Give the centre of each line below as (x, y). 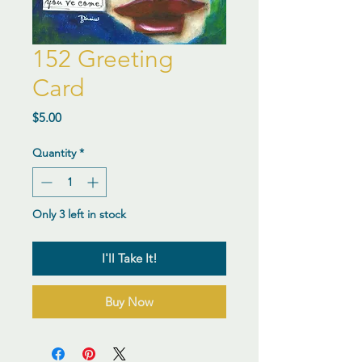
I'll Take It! (129, 258)
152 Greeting (103, 59)
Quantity (54, 153)
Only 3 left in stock (79, 214)
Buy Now (129, 302)
